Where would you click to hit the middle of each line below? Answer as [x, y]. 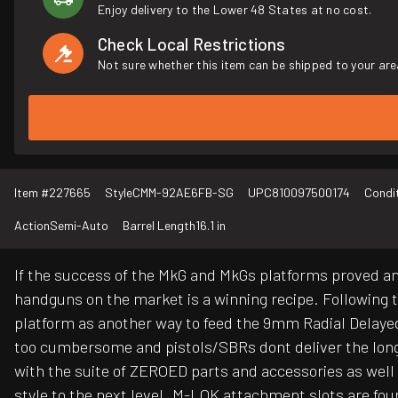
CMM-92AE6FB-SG [183, 193]
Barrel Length [159, 226]
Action [32, 226]
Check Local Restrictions [192, 44]
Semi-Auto [79, 226]
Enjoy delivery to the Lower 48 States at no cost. [235, 9]
